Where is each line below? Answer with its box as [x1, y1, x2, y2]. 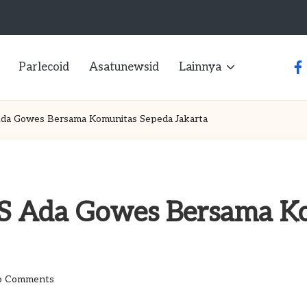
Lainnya [178, 60, 221, 74]
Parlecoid [18, 60, 69, 74]
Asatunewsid [88, 60, 159, 74]
